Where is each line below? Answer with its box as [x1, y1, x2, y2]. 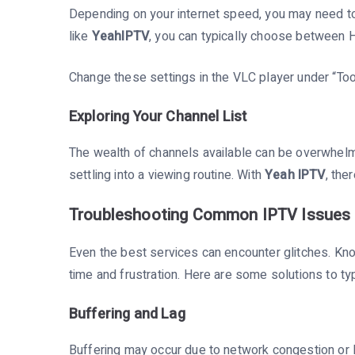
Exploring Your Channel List [69, 105, 247, 128]
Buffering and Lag [69, 303, 185, 325]
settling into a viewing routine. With [69, 165, 265, 185]
